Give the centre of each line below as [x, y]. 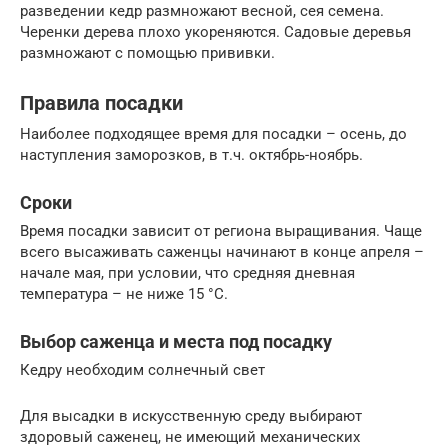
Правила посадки [101, 103]
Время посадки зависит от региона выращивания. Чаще [221, 230]
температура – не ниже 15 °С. [124, 293]
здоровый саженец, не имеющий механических [190, 436]
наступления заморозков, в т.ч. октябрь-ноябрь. [191, 154]
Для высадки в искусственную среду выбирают [191, 415]
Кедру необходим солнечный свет [142, 369]
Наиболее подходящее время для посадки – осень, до [213, 133]
